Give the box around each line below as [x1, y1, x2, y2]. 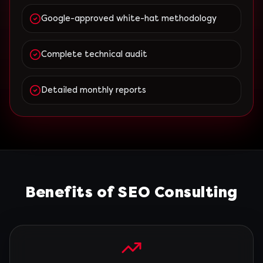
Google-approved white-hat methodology [41, 14, 217, 23]
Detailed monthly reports [41, 85, 146, 95]
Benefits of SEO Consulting [25, 184, 238, 201]
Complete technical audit [41, 49, 147, 59]
